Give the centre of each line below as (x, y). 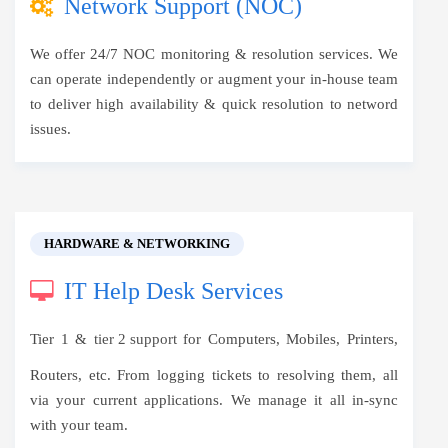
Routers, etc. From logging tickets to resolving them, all (214, 375)
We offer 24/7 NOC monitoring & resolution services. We (214, 54)
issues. (50, 129)
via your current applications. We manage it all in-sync (214, 400)
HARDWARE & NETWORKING (137, 243)
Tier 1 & (62, 339)
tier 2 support (135, 339)
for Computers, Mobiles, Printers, (287, 339)
